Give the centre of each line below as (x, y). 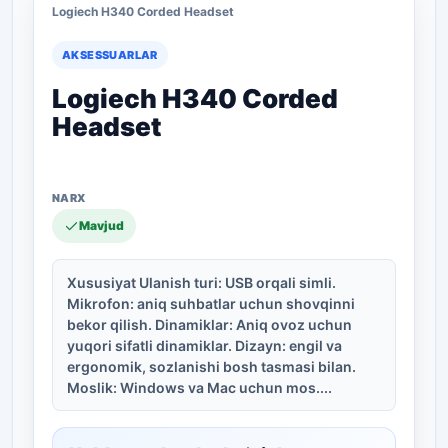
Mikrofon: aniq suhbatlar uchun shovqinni (211, 303)
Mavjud (101, 225)
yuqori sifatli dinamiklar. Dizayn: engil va (204, 345)
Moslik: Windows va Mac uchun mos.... (199, 387)
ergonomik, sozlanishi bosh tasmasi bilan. (211, 366)
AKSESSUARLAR (110, 55)
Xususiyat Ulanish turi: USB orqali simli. (201, 282)
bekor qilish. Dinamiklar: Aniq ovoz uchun (209, 324)
